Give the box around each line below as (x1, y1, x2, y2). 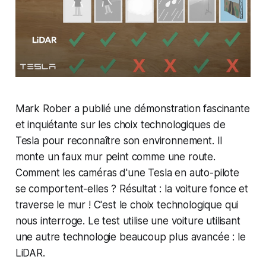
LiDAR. (15, 247, 48, 259)
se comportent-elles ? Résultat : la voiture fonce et (15, 183, 248, 195)
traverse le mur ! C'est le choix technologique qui (15, 199, 239, 211)
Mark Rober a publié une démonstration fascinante (15, 103, 250, 115)
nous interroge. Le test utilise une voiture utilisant (15, 215, 240, 227)
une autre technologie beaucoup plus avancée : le (15, 231, 246, 243)
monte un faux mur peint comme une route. (15, 151, 216, 163)
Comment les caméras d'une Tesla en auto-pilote (15, 167, 239, 179)
